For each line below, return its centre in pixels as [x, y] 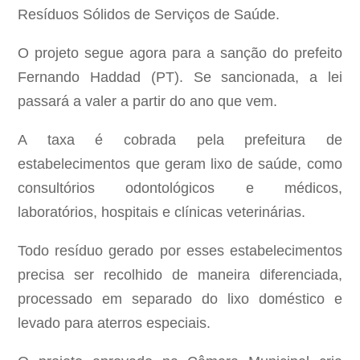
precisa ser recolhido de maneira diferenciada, [180, 275]
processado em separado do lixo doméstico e [180, 299]
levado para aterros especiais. [115, 323]
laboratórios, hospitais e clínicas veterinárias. [162, 213]
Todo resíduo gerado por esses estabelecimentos [180, 251]
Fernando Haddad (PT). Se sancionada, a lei [180, 78]
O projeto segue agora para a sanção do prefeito [180, 53]
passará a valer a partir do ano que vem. [148, 102]
